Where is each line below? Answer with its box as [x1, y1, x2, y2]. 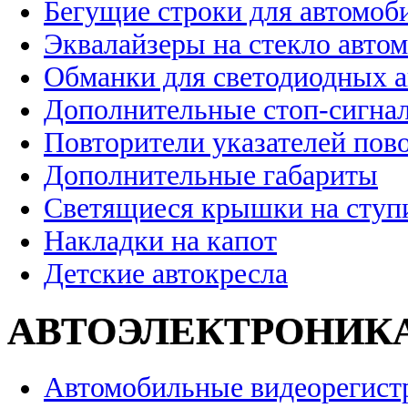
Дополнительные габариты [44, 158, 378, 191]
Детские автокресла [44, 257, 288, 290]
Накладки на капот [44, 224, 277, 257]
